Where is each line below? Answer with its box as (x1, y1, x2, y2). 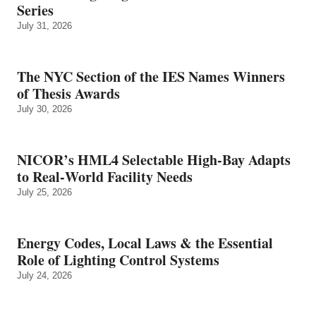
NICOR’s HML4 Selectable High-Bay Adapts (17, 149, 291, 170)
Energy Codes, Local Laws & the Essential (17, 232, 273, 253)
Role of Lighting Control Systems (17, 249, 219, 270)
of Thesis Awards (17, 83, 120, 104)
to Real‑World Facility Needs (17, 166, 193, 187)
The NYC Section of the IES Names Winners (17, 66, 285, 87)
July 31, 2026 (17, 20, 72, 31)
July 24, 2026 (17, 269, 72, 281)
